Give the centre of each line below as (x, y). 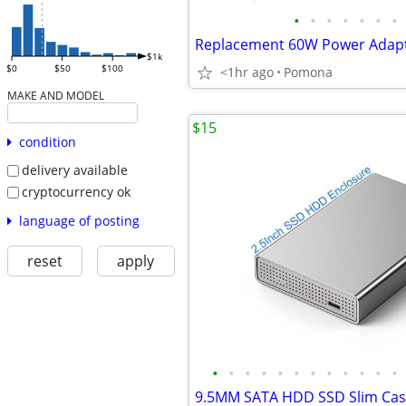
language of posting (79, 220)
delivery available (74, 170)
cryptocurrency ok (76, 191)
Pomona (308, 72)
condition (47, 142)
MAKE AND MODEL (55, 96)
